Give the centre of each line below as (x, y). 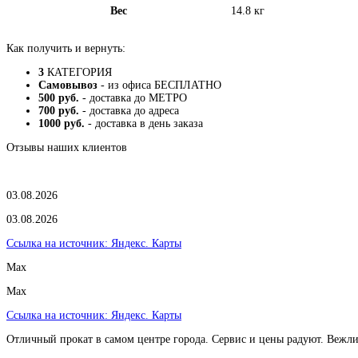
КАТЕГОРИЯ (78, 72)
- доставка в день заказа (144, 123)
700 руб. (59, 110)
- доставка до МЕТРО (133, 97)
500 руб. (59, 97)
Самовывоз (68, 85)
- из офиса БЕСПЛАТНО (159, 85)
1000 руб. (62, 123)
